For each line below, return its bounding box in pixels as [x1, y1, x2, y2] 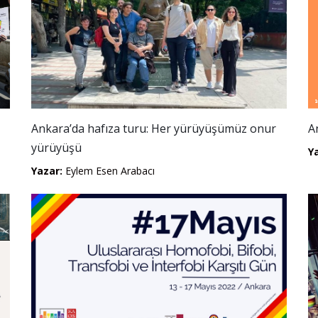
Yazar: [31, 164, 62, 177]
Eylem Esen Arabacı [62, 164, 155, 177]
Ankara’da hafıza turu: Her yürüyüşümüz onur [31, 121, 276, 136]
